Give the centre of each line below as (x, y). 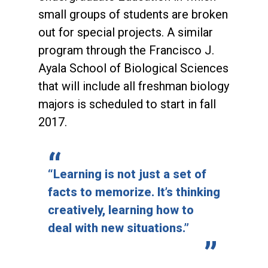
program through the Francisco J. (126, 51)
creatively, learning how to (121, 210)
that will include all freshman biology (134, 86)
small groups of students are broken (133, 15)
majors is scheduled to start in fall (127, 104)
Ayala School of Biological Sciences (133, 68)
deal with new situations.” (118, 228)
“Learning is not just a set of (127, 174)
